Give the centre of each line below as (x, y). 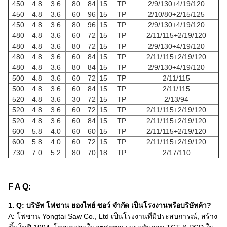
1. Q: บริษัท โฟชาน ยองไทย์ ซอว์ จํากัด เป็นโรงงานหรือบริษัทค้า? (110, 205)
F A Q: (20, 187)
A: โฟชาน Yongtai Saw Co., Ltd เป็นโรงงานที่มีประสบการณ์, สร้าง (113, 216)
